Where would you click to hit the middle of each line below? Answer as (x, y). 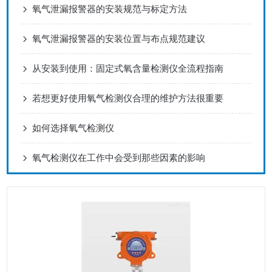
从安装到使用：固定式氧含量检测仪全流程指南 (128, 69)
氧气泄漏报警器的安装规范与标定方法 (110, 9)
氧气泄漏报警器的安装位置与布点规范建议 (119, 39)
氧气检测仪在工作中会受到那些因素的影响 (119, 158)
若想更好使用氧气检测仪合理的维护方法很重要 (128, 98)
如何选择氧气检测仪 (73, 128)
